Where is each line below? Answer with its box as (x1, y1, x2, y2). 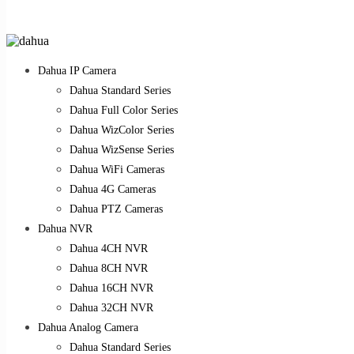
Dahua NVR (38, 222, 92, 235)
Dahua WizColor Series (70, 123, 174, 136)
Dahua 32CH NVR (70, 301, 153, 314)
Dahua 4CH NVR (70, 242, 148, 254)
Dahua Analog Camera (38, 321, 138, 333)
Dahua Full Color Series (70, 104, 178, 116)
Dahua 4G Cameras (70, 183, 156, 195)
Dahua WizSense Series (70, 143, 174, 156)
